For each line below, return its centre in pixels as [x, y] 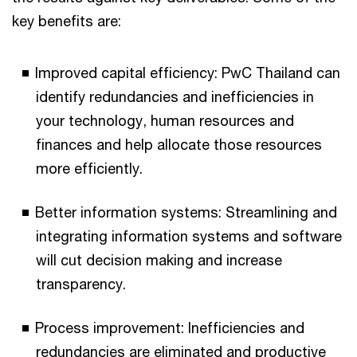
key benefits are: [67, 20]
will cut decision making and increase [159, 259]
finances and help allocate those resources [179, 144]
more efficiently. [89, 168]
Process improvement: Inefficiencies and [170, 327]
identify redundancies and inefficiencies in [175, 96]
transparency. [81, 283]
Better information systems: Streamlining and [186, 212]
